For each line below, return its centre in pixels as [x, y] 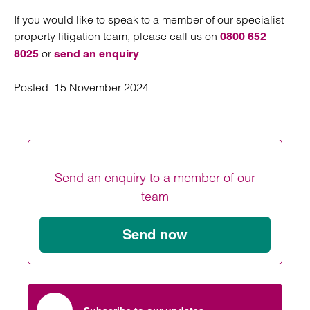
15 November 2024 [101, 87]
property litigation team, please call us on [117, 36]
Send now [155, 235]
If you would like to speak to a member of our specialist [149, 19]
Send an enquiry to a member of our [155, 177]
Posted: [34, 87]
